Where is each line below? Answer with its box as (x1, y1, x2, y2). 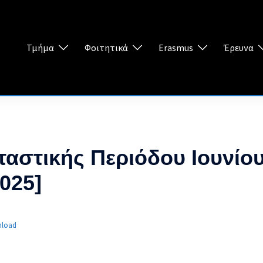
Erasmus (159, 41, 193, 53)
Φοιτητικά (85, 41, 128, 53)
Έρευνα (224, 41, 254, 53)
